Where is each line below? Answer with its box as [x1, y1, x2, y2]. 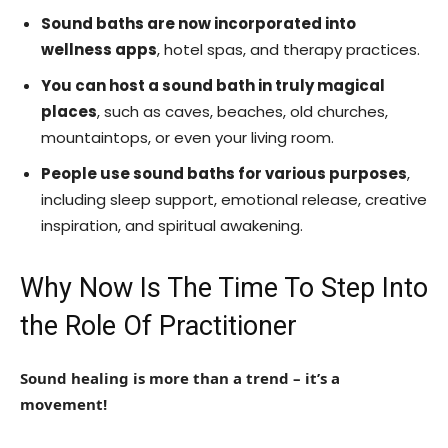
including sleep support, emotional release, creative [41, 188, 427, 210]
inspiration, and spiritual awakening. [41, 214, 303, 236]
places [41, 100, 97, 122]
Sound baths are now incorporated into [41, 12, 356, 34]
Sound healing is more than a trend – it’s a [20, 367, 340, 388]
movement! [20, 393, 107, 414]
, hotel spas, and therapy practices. [157, 38, 420, 60]
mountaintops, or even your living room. [41, 126, 334, 148]
